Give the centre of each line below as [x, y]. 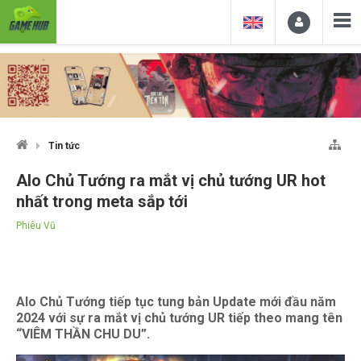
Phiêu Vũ [36, 225]
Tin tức [64, 145]
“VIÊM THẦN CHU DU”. [83, 334]
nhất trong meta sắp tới [102, 201]
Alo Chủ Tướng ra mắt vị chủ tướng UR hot [171, 180]
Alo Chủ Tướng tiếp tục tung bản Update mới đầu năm [176, 301]
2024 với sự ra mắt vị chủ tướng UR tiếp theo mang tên [179, 317]
